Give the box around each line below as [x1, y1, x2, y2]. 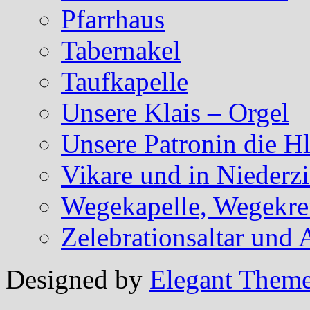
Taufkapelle [61, 66, 188, 97]
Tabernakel [61, 35, 181, 66]
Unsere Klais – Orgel [61, 98, 289, 128]
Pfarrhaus [61, 4, 165, 35]
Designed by [6, 264, 149, 295]
